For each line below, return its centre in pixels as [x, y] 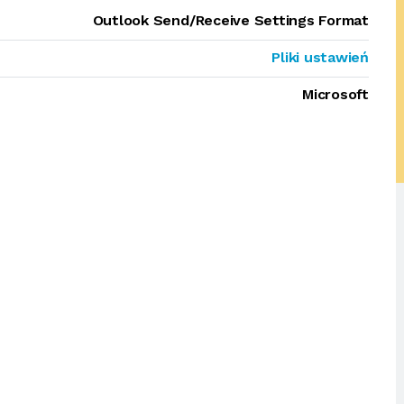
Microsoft [335, 94]
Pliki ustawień [320, 57]
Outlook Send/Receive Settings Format [230, 20]
